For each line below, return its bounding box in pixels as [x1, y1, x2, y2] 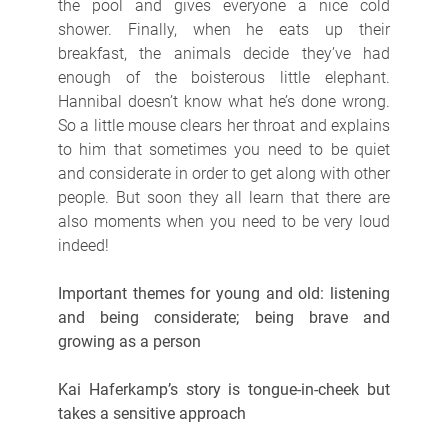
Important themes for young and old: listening [57, 283, 391, 303]
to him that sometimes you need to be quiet [57, 139, 391, 159]
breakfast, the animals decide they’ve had [57, 43, 391, 63]
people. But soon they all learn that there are [57, 187, 391, 207]
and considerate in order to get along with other [57, 163, 391, 183]
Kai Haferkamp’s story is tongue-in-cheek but [57, 379, 391, 399]
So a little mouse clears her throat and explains [57, 115, 391, 135]
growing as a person [57, 331, 201, 351]
